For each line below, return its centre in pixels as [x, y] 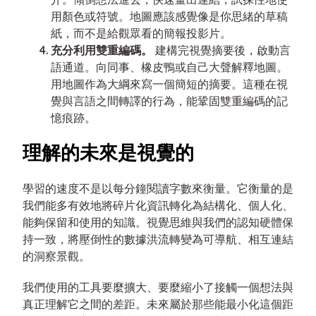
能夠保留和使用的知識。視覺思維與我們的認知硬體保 [158, 222]
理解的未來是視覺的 [108, 153]
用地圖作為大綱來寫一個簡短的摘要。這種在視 [169, 84]
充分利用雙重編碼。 [102, 50]
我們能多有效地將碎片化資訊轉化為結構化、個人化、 [158, 205]
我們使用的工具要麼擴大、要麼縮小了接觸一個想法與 [158, 287]
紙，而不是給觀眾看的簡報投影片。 [141, 34]
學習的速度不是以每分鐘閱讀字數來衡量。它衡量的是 [158, 188]
